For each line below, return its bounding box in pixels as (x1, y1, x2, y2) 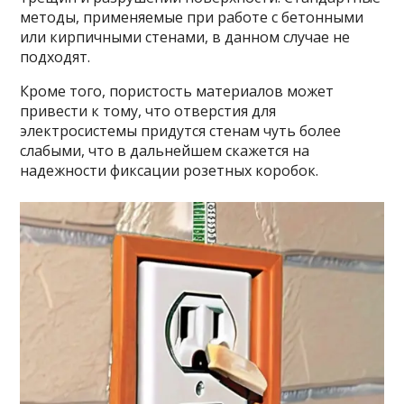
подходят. (20, 47, 91, 67)
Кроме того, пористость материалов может (20, 81, 335, 101)
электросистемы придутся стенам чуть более (20, 121, 342, 141)
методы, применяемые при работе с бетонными (20, 7, 364, 27)
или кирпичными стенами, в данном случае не (20, 27, 351, 47)
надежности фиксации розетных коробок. (20, 161, 319, 180)
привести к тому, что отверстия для (20, 101, 277, 121)
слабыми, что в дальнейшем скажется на (20, 141, 310, 161)
